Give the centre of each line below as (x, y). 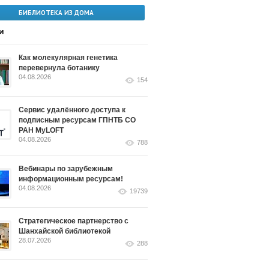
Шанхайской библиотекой (65, 231)
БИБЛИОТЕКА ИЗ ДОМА (56, 13)
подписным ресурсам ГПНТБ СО (77, 120)
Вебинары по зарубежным (66, 169)
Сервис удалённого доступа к (72, 110)
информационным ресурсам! (71, 179)
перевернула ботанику (59, 68)
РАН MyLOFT (41, 130)
